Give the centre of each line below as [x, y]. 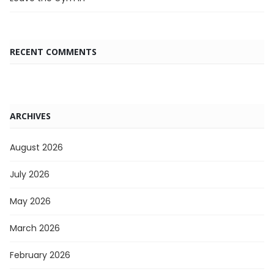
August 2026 [36, 147]
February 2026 [40, 255]
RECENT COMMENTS [53, 51]
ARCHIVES [30, 116]
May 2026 [30, 201]
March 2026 [35, 228]
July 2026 [30, 174]
